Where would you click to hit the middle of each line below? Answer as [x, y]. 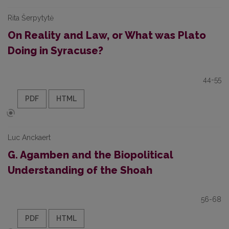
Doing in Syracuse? [55, 51]
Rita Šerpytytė [31, 18]
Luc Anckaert [29, 138]
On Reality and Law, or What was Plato [107, 35]
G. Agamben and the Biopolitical [90, 155]
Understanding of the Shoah [80, 170]
